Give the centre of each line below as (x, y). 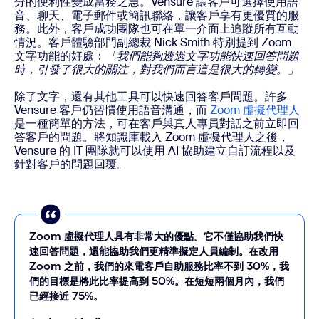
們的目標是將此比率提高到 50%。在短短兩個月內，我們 (157, 281)
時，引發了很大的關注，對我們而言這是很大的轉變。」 (157, 69)
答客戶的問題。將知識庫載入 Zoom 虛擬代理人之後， (152, 137)
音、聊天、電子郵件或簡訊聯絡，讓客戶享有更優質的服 (157, 15)
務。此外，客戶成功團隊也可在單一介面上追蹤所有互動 (157, 28)
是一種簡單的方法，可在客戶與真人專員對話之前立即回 (157, 123)
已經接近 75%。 (66, 296)
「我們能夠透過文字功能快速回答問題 (202, 56)
